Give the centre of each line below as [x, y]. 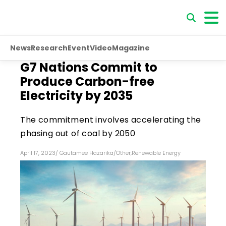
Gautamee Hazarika [87, 153]
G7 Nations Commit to [89, 67]
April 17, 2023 [38, 153]
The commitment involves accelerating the [111, 120]
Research [49, 48]
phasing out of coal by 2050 [78, 133]
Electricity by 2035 [77, 96]
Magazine [131, 48]
